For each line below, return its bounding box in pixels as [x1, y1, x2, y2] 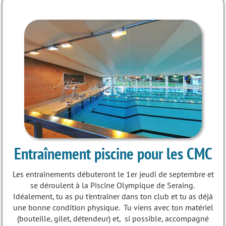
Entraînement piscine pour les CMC [14, 143, 212, 164]
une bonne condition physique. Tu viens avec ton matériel [13, 202, 213, 212]
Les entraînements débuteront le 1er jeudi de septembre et [12, 169, 214, 179]
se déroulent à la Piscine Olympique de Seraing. [30, 180, 196, 190]
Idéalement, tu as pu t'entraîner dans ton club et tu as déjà [13, 191, 213, 201]
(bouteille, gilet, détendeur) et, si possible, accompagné [17, 213, 209, 223]
